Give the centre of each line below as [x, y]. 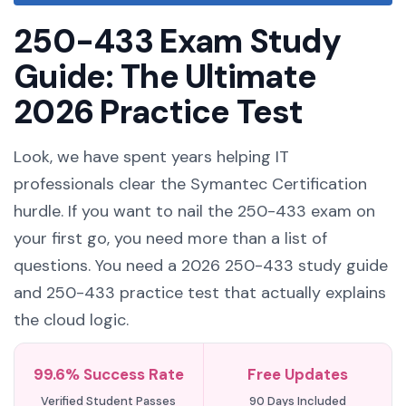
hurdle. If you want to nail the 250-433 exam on [194, 211]
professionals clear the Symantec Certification [190, 184]
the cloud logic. [71, 320]
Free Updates [297, 374]
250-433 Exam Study [178, 41]
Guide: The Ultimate [165, 77]
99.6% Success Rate [108, 374]
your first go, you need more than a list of [170, 238]
